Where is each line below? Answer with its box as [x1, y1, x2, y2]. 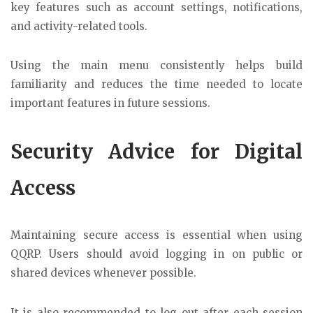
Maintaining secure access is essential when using [10, 228, 303, 242]
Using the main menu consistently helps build [10, 59, 303, 73]
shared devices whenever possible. [10, 265, 196, 279]
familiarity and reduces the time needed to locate [10, 78, 303, 92]
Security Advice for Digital [10, 138, 303, 164]
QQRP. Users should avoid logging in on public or [10, 247, 303, 261]
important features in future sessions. [10, 96, 210, 110]
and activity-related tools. [10, 19, 147, 33]
